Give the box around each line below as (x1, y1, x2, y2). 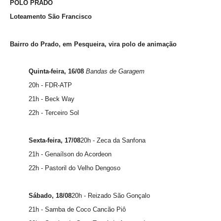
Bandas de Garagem (85, 67, 145, 75)
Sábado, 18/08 (28, 191, 72, 199)
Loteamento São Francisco (10, 12, 92, 20)
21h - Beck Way (28, 95, 76, 103)
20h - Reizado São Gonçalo (71, 191, 150, 199)
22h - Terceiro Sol (28, 109, 79, 116)
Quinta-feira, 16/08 (28, 67, 84, 75)
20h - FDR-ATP (28, 81, 72, 89)
